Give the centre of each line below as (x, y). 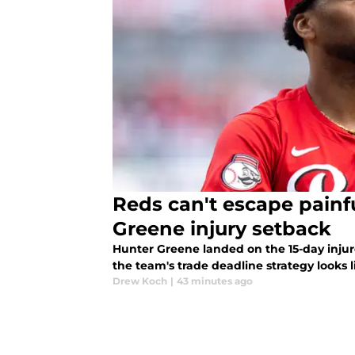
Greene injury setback (222, 229)
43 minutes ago (215, 281)
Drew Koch (140, 281)
